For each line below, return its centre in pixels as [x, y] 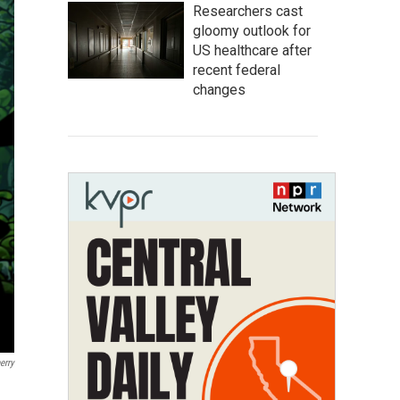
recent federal [237, 70]
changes [219, 90]
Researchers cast [248, 11]
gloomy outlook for [252, 31]
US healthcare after [252, 50]
